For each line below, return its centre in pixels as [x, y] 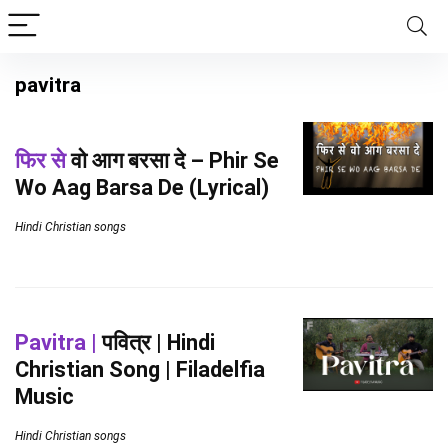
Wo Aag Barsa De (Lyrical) [142, 187]
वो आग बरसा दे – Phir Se [172, 160]
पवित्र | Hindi [156, 342]
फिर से [40, 160]
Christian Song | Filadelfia [140, 369]
